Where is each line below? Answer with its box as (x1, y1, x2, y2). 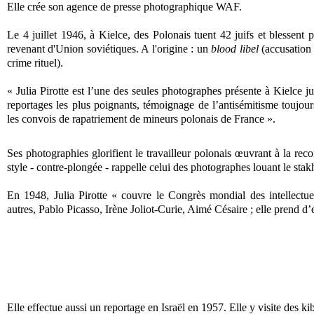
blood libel (211, 42, 259, 55)
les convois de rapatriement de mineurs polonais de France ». (7, 112, 275, 125)
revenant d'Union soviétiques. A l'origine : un (7, 42, 212, 55)
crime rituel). (7, 56, 63, 69)
